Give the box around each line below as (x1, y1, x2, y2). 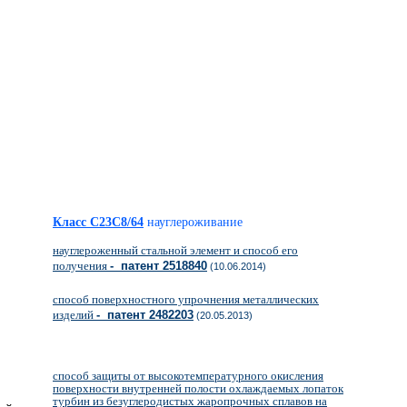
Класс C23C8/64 (53, 215, 144, 229)
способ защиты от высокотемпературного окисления (53, 369, 323, 382)
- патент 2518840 (110, 259, 207, 273)
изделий (53, 308, 96, 322)
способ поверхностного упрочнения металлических (53, 293, 319, 306)
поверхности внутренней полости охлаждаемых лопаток (53, 382, 343, 395)
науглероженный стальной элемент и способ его (53, 243, 298, 257)
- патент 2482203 (96, 308, 194, 322)
